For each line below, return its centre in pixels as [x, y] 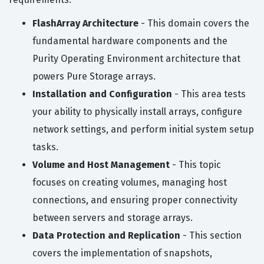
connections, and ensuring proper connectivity [135, 200]
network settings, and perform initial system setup [143, 130]
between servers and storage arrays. [113, 218]
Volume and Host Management [101, 165]
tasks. [45, 147]
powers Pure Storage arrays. [94, 77]
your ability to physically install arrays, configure [137, 112]
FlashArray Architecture [85, 24]
